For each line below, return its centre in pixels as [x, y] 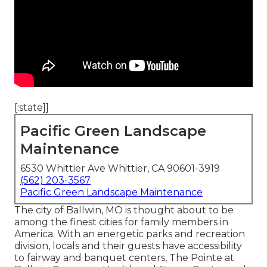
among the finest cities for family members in [121, 222]
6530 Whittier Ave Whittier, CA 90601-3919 [120, 169]
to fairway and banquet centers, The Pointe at [124, 258]
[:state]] [32, 108]
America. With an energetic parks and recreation [130, 234]
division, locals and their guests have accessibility [128, 246]
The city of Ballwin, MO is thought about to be [124, 210]
